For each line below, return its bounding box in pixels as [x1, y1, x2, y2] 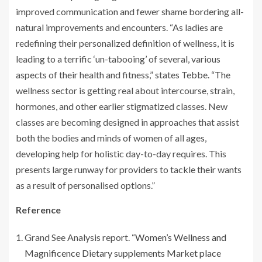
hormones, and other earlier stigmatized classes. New [16, 100, 227, 112]
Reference [16, 204, 61, 215]
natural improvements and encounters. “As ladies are [16, 21, 223, 33]
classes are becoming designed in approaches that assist [16, 116, 239, 127]
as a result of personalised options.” [16, 179, 155, 191]
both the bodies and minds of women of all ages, [16, 132, 206, 143]
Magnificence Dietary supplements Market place [25, 247, 221, 258]
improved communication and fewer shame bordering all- [16, 5, 244, 17]
